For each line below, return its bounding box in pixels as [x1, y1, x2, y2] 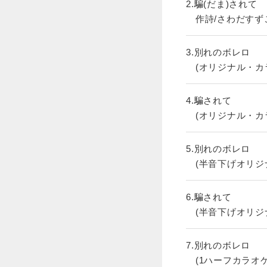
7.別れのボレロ [186, 240, 250, 251]
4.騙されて [186, 95, 232, 106]
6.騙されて [186, 192, 232, 203]
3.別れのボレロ [186, 47, 250, 58]
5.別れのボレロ [186, 144, 250, 154]
